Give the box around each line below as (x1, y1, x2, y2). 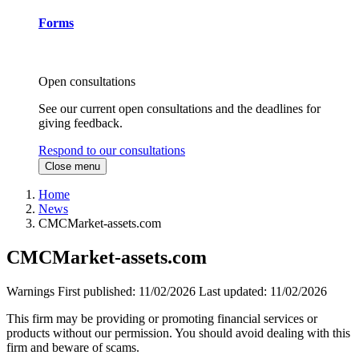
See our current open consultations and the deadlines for (38, 102, 321, 116)
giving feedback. (38, 116, 123, 131)
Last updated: (199, 284, 270, 299)
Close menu (45, 160, 100, 173)
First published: (58, 284, 139, 299)
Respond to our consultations (38, 143, 185, 158)
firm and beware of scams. (6, 341, 139, 355)
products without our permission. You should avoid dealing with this (6, 326, 350, 341)
